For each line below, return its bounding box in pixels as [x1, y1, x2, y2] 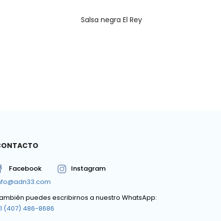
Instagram [71, 164, 106, 174]
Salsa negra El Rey [81, 15, 142, 25]
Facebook [9, 164, 41, 174]
